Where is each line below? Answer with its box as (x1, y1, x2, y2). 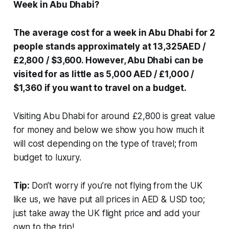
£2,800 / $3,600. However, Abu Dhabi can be (13, 55, 203, 65)
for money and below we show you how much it (13, 124, 204, 135)
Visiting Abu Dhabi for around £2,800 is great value (13, 110, 216, 121)
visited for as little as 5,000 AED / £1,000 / (13, 68, 195, 79)
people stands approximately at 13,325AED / (13, 41, 206, 52)
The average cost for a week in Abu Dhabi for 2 (13, 27, 215, 38)
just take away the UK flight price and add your (13, 208, 200, 218)
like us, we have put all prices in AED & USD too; (13, 194, 205, 204)
